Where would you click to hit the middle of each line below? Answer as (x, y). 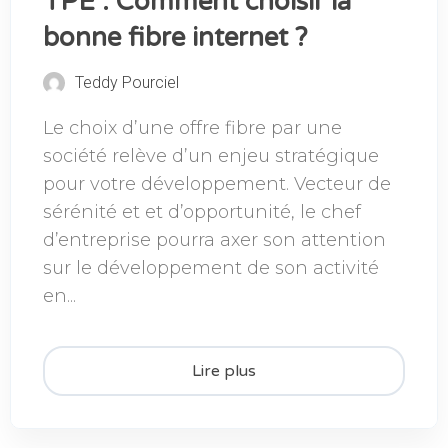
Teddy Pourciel (127, 82)
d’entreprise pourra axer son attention (214, 239)
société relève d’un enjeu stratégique (211, 155)
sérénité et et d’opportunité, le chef (202, 211)
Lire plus (224, 371)
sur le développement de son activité (211, 267)
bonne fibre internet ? (175, 38)
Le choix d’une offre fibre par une (192, 127)
